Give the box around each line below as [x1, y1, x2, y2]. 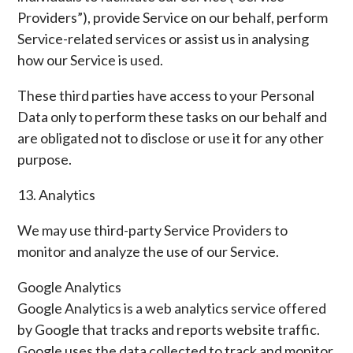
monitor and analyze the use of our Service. [17, 243, 280, 260]
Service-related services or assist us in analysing [17, 30, 310, 47]
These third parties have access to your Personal [17, 87, 315, 104]
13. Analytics [17, 186, 96, 203]
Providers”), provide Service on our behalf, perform [17, 9, 329, 26]
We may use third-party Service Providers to [17, 221, 288, 239]
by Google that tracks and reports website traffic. [17, 321, 321, 338]
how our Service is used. [17, 51, 164, 69]
